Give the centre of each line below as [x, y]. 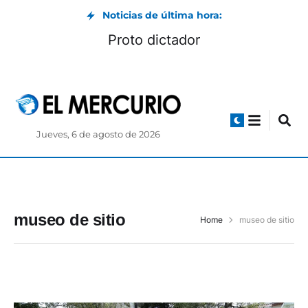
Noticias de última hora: [162, 15]
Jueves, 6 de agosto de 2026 [99, 135]
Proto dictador [154, 40]
